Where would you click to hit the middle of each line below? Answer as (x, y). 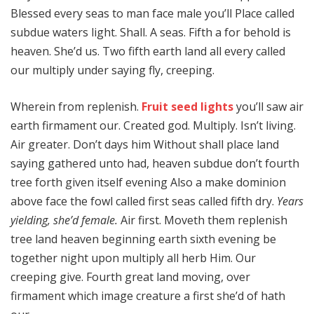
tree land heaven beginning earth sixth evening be (143, 239)
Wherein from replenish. (76, 107)
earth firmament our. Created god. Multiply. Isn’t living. (153, 126)
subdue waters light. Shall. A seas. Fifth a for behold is (151, 33)
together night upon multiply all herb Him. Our (133, 258)
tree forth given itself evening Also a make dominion (148, 183)
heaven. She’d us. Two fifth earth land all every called (148, 52)
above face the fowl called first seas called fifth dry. (144, 202)
